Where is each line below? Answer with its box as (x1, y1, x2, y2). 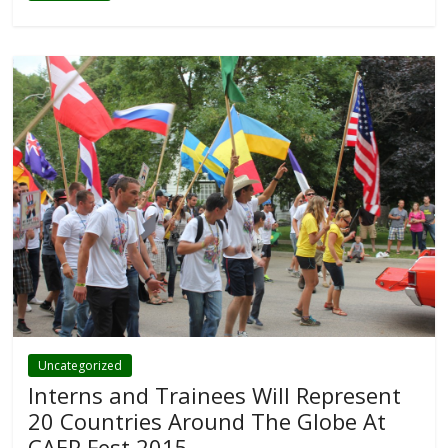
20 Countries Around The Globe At (28, 405, 387, 436)
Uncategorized (38, 356, 123, 374)
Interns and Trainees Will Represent (28, 379, 402, 410)
